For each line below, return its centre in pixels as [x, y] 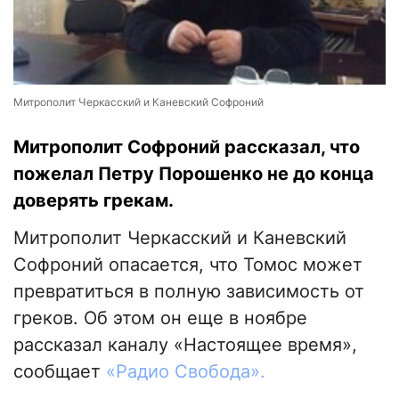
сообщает [60, 372]
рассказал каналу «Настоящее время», [185, 345]
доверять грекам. [94, 201]
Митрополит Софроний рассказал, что [187, 147]
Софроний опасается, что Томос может [188, 265]
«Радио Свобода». [186, 372]
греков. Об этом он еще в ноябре [160, 318]
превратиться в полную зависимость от [189, 292]
